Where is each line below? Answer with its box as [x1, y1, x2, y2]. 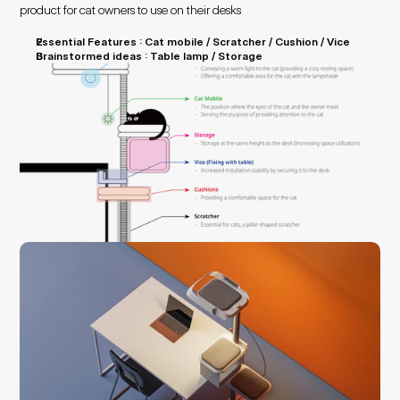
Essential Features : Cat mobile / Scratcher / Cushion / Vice [36, 35, 351, 48]
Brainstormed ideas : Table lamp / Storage [36, 49, 263, 62]
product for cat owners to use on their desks [20, 2, 242, 17]
